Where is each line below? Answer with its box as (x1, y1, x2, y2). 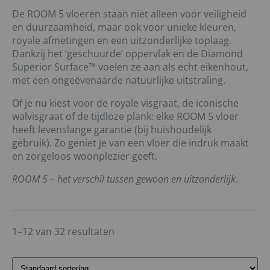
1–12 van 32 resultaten (12, 225, 115, 239)
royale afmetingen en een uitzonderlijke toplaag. (12, 34, 231, 48)
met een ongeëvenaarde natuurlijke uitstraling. (12, 74, 225, 87)
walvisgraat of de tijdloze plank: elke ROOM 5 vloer (12, 110, 239, 124)
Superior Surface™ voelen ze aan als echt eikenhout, (12, 60, 248, 74)
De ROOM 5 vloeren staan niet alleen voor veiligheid (12, 7, 246, 21)
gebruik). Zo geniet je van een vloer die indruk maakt (12, 136, 249, 150)
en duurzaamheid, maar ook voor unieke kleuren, (12, 20, 236, 34)
